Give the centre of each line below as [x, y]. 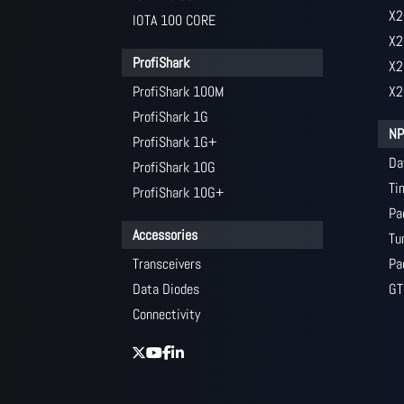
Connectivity [167, 314]
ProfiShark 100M [179, 91]
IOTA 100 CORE [174, 20]
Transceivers [167, 263]
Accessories [165, 234]
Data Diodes [166, 289]
